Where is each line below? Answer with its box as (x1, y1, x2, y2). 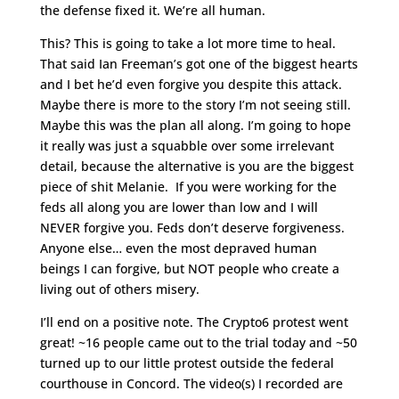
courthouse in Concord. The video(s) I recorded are (39, 375, 343, 393)
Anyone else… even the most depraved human (39, 240, 317, 257)
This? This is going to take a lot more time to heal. (39, 35, 336, 53)
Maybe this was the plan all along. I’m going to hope (39, 117, 351, 134)
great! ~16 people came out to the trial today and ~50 (39, 334, 357, 352)
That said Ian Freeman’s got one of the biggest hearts (39, 55, 358, 73)
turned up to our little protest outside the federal (39, 354, 334, 372)
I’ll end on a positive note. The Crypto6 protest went (39, 313, 348, 331)
